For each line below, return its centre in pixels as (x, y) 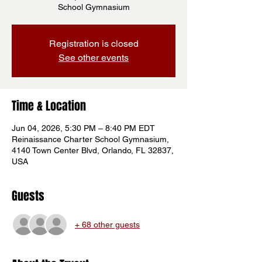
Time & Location (49, 106)
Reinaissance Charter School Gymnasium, (90, 139)
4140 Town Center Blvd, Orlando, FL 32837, (93, 150)
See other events (94, 58)
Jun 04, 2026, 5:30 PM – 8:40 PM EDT (83, 128)
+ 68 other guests (107, 224)
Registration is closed (94, 44)
